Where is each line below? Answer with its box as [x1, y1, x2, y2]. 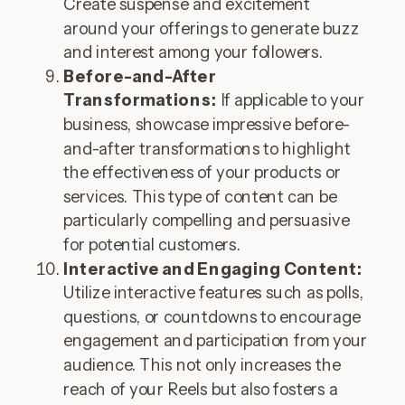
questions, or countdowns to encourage [63, 306, 361, 327]
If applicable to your [216, 89, 365, 111]
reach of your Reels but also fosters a [63, 378, 338, 400]
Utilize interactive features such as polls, [63, 282, 363, 303]
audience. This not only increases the [63, 354, 341, 375]
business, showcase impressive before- [63, 114, 351, 135]
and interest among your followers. [63, 42, 323, 62]
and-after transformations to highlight [63, 137, 351, 159]
